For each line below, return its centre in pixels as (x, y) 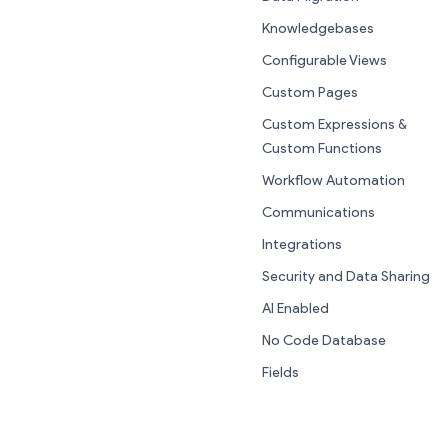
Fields (280, 373)
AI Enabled (295, 309)
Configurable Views (324, 61)
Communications (318, 213)
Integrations (302, 245)
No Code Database (324, 341)
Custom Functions (322, 149)
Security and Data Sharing (346, 277)
